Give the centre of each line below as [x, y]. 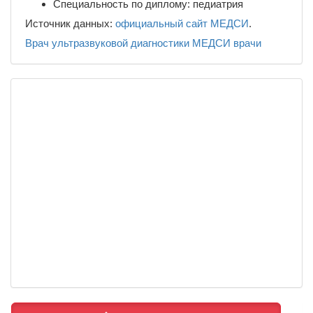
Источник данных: [70, 23]
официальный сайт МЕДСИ [182, 23]
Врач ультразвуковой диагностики [107, 43]
